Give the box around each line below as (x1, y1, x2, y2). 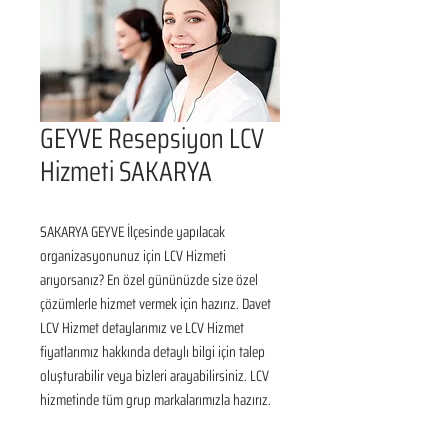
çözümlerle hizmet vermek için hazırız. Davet (40, 292, 271, 316)
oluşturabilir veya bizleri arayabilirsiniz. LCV (40, 364, 269, 388)
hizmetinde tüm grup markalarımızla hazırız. (40, 388, 271, 412)
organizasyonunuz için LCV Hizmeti (40, 244, 226, 268)
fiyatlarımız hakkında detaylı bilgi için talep (40, 340, 265, 364)
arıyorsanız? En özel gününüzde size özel (40, 268, 258, 292)
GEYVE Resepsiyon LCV (40, 116, 264, 160)
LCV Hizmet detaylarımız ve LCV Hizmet (40, 316, 244, 340)
